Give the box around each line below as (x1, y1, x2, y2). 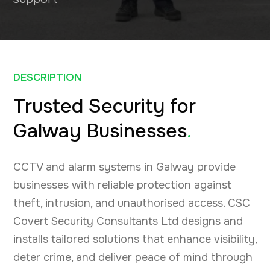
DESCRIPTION (13, 71, 81, 84)
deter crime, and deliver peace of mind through (13, 251, 253, 265)
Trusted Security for (13, 94, 196, 119)
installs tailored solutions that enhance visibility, (13, 233, 257, 246)
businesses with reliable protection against (13, 178, 231, 192)
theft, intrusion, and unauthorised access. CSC (13, 196, 250, 210)
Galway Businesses (13, 119, 187, 144)
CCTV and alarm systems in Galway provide (13, 160, 236, 174)
